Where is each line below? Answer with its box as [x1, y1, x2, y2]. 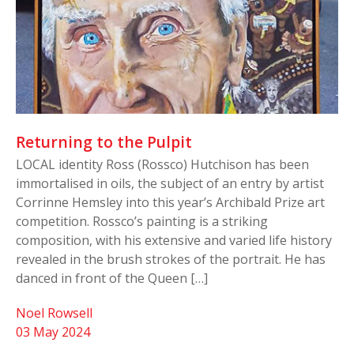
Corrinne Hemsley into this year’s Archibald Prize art [16, 193, 325, 211]
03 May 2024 [16, 322, 90, 341]
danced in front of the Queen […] [16, 269, 208, 287]
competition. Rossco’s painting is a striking [16, 212, 268, 230]
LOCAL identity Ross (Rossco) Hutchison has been [16, 155, 309, 173]
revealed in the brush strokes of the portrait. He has [16, 250, 326, 268]
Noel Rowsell [16, 303, 92, 322]
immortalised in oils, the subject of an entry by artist [16, 174, 324, 192]
